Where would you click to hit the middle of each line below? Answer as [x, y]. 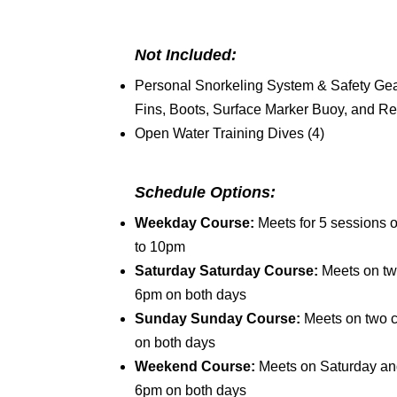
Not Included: [185, 55]
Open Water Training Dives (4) [229, 133]
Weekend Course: [195, 366]
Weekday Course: [194, 223]
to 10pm [160, 247]
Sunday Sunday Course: [219, 319]
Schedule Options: [205, 192]
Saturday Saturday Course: [228, 271]
